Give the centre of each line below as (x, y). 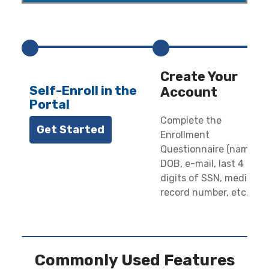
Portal (50, 104)
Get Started (70, 130)
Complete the (191, 121)
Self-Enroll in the (83, 91)
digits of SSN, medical (210, 178)
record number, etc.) (206, 193)
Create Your (199, 77)
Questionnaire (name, (209, 150)
